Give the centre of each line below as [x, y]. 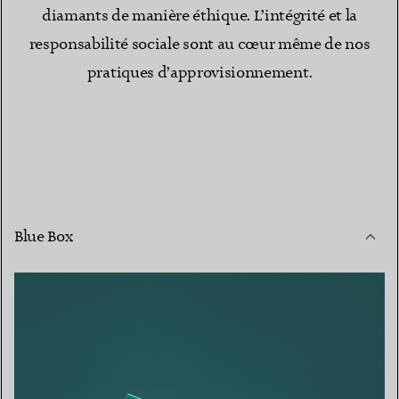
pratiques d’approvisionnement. [199, 73]
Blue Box [44, 237]
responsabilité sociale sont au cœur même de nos [199, 45]
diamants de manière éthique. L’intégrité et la [199, 16]
